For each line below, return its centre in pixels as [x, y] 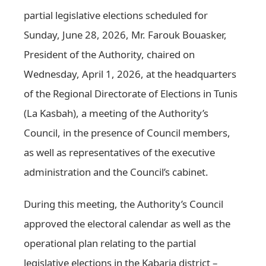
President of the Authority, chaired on [109, 54]
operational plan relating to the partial [110, 243]
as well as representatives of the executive [119, 152]
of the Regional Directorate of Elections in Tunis [131, 93]
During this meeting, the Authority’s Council [123, 204]
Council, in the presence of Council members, [127, 132]
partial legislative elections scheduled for [116, 15]
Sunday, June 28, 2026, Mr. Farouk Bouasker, [125, 34]
